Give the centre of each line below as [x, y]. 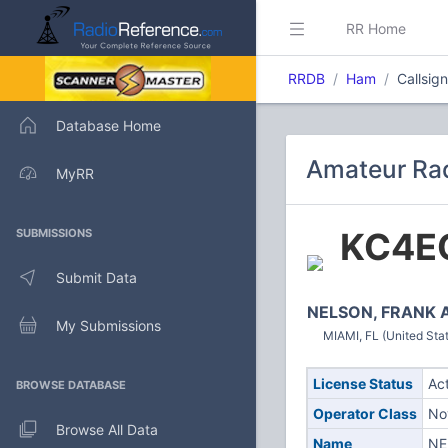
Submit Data [96, 277]
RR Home [376, 28]
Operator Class [364, 413]
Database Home [108, 125]
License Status [362, 383]
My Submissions [108, 325]
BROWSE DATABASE [71, 385]
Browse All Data [107, 429]
